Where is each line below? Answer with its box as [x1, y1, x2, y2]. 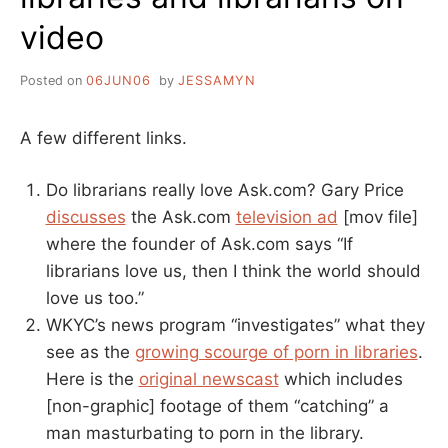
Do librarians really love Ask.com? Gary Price [45, 180, 404, 201]
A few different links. [20, 127, 187, 148]
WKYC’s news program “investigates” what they [45, 315, 425, 336]
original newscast [138, 369, 279, 390]
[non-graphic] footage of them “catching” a [45, 396, 389, 417]
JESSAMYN [177, 72, 256, 88]
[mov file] [337, 207, 418, 228]
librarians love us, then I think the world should [45, 261, 421, 282]
